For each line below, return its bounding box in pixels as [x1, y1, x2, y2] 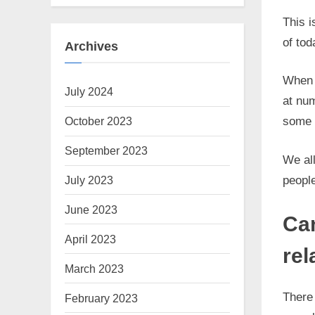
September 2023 [65, 144, 148, 157]
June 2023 [65, 202, 117, 216]
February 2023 [65, 291, 138, 304]
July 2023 [65, 173, 113, 186]
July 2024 [65, 85, 113, 98]
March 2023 [65, 262, 124, 275]
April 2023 [65, 232, 116, 245]
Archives [65, 39, 118, 53]
